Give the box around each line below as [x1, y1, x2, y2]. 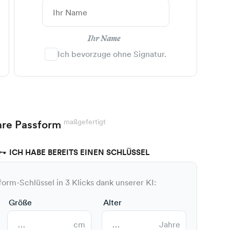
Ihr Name [87, 34, 120, 43]
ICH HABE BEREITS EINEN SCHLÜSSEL [9, 148, 150, 158]
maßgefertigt [64, 118, 106, 126]
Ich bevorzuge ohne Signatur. [57, 49, 167, 60]
